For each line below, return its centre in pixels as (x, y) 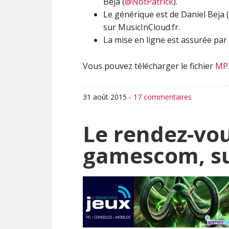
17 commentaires (163, 97)
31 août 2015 (105, 97)
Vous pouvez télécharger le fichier (149, 66)
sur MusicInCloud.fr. (142, 27)
